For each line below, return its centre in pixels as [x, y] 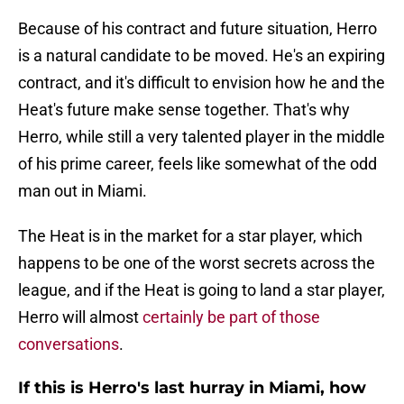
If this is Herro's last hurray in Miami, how [192, 388]
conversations [69, 344]
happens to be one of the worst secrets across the [197, 263]
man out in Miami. [83, 191]
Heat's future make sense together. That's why [184, 110]
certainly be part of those [230, 317]
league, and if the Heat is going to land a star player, [202, 290]
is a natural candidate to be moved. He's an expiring [202, 56]
